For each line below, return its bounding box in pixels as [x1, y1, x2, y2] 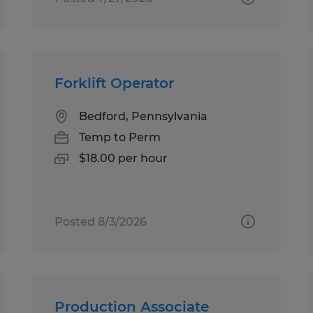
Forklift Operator [54, 74, 175, 92]
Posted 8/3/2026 [54, 214, 147, 228]
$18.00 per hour [79, 151, 168, 165]
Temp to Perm [79, 130, 161, 144]
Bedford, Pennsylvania [79, 109, 208, 123]
